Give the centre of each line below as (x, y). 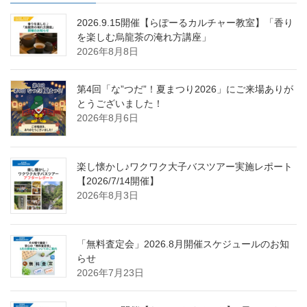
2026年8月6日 (108, 118)
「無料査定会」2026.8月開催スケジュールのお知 (183, 244)
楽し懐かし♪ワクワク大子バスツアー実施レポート (185, 167)
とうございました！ (120, 104)
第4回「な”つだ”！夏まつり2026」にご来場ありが (185, 89)
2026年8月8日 (108, 52)
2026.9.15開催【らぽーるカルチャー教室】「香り (185, 23)
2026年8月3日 (108, 196)
